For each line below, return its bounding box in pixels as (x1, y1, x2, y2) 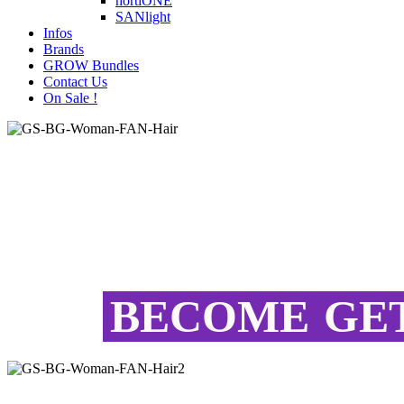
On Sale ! (43, 90, 97, 106)
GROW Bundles (43, 58, 139, 73)
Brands (43, 41, 84, 57)
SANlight (115, 9, 170, 24)
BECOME (109, 290, 309, 342)
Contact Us (43, 74, 107, 89)
